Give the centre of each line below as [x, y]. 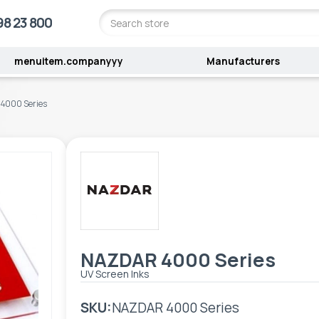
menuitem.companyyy [69, 62]
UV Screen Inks [115, 273]
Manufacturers [244, 62]
